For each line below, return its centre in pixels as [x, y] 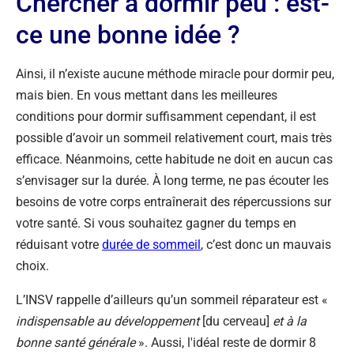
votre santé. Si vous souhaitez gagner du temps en [156, 223]
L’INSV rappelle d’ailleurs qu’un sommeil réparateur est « [172, 300]
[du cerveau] [236, 321]
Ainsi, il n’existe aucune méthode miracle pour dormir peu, [175, 74]
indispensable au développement [109, 321]
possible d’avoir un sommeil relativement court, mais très [174, 138]
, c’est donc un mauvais [266, 245]
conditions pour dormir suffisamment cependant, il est [166, 117]
